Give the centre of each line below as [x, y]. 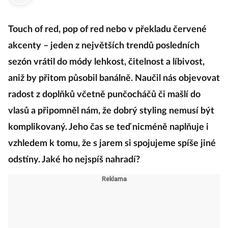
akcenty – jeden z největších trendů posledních [104, 54]
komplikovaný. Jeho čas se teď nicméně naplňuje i [108, 135]
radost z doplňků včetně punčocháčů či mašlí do [104, 103]
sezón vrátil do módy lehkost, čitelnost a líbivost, [106, 70]
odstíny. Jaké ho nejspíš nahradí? [74, 168]
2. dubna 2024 [54, 4]
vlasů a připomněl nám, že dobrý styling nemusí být [111, 119]
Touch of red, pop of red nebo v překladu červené [107, 38]
